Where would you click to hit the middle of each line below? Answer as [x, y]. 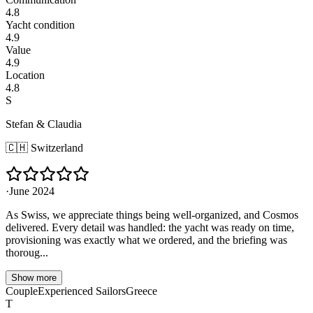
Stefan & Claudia [44, 124]
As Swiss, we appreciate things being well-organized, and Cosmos [152, 214]
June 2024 [32, 191]
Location [25, 75]
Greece [141, 291]
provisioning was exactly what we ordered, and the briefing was [146, 240]
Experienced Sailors [82, 291]
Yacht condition [40, 24]
